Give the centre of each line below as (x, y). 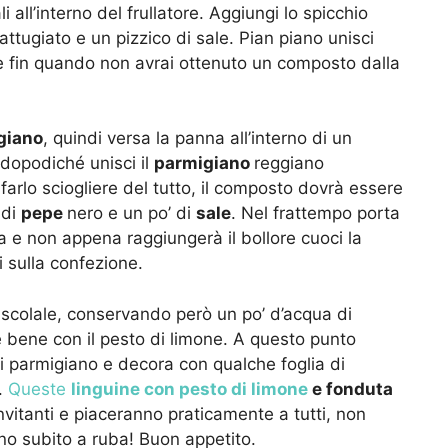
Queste (39, 388)
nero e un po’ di (131, 213)
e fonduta (350, 388)
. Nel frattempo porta (315, 213)
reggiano (289, 163)
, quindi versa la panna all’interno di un (197, 138)
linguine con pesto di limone (189, 388)
